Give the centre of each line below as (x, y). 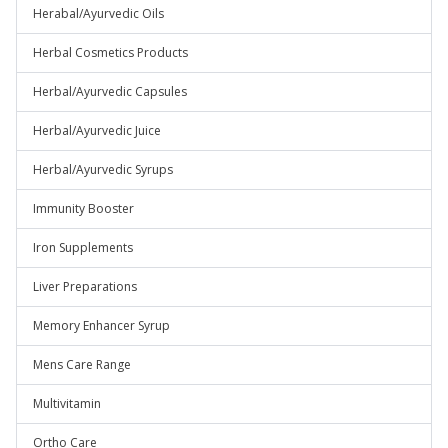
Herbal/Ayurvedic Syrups (103, 169)
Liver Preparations (85, 286)
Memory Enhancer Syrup (101, 325)
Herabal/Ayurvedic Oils (98, 13)
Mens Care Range (82, 364)
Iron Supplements (83, 247)
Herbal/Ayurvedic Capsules (110, 91)
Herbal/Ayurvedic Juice (97, 130)
